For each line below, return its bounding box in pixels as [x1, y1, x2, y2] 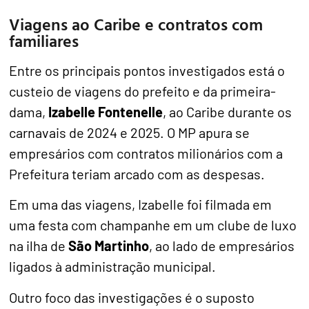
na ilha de [9, 237, 69, 255]
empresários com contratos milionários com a [9, 144, 283, 161]
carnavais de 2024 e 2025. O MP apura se [9, 123, 250, 141]
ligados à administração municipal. [9, 258, 217, 275]
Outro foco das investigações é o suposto [9, 288, 255, 306]
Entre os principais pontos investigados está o [9, 61, 286, 79]
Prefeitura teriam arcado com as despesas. [9, 165, 266, 182]
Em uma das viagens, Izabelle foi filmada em [9, 196, 272, 213]
